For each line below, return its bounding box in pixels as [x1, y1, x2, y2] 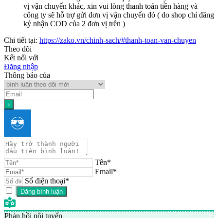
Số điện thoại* [25, 176, 69, 185]
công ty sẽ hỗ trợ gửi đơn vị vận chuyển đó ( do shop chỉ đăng [23, 10, 214, 19]
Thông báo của [4, 71, 50, 79]
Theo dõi [4, 44, 32, 53]
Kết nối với [4, 53, 38, 62]
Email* [95, 167, 117, 176]
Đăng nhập [4, 62, 38, 71]
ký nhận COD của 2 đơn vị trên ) [23, 19, 125, 28]
